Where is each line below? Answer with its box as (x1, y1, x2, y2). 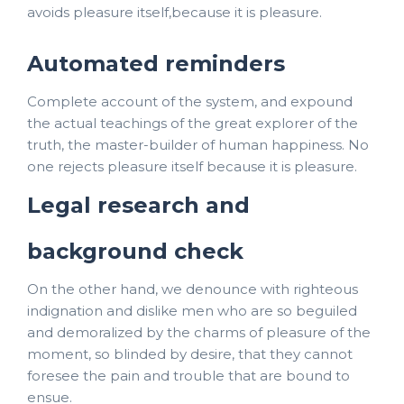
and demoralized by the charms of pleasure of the (27, 323, 371, 341)
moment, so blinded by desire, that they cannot (27, 344, 353, 363)
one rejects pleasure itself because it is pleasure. (27, 157, 357, 175)
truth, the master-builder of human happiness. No (27, 135, 369, 153)
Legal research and (27, 191, 250, 218)
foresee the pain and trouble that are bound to (27, 366, 350, 384)
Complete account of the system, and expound (27, 92, 353, 110)
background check (27, 237, 243, 264)
